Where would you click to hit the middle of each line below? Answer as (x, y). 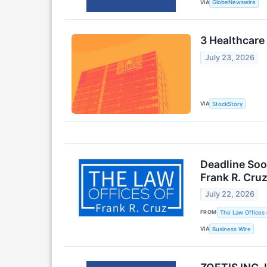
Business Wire (232, 229)
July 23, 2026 (230, 57)
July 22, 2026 (230, 194)
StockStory (228, 104)
